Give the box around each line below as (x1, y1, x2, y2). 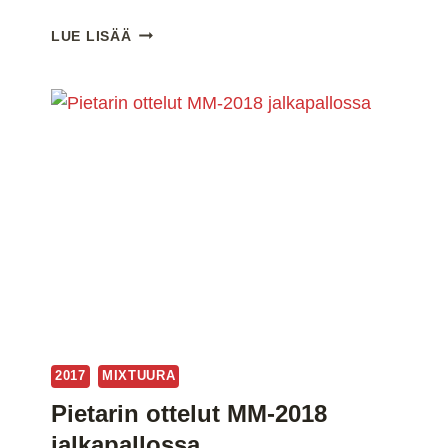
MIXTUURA (102, 369, 176, 384)
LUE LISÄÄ (51, 27, 132, 44)
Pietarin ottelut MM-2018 (51, 400, 327, 428)
